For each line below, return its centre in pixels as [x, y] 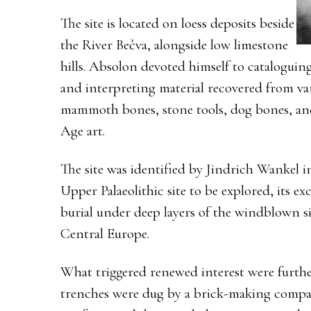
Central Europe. [105, 233]
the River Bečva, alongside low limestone [174, 44]
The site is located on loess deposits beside [177, 23]
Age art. [83, 131]
